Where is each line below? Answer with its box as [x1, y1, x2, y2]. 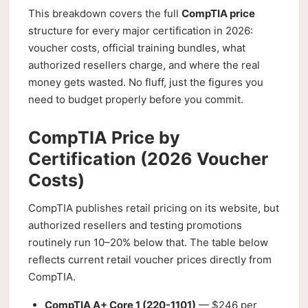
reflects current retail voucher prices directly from [28, 253, 272, 266]
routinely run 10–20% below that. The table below [28, 236, 268, 249]
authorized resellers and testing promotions [28, 219, 242, 232]
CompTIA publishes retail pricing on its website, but [28, 201, 279, 214]
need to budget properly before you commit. [28, 93, 243, 106]
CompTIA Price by [28, 127, 180, 148]
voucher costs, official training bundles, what [28, 41, 245, 54]
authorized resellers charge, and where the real [28, 58, 260, 71]
